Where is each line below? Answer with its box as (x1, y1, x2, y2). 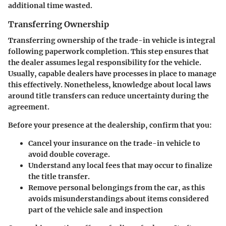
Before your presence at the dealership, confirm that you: (8, 120, 212, 130)
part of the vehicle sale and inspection (28, 205, 163, 214)
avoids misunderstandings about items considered (28, 194, 209, 203)
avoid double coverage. (28, 149, 110, 159)
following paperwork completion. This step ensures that (8, 46, 209, 56)
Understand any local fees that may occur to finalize (28, 160, 212, 170)
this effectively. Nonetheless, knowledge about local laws (8, 80, 211, 89)
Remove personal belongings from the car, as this (28, 183, 205, 192)
